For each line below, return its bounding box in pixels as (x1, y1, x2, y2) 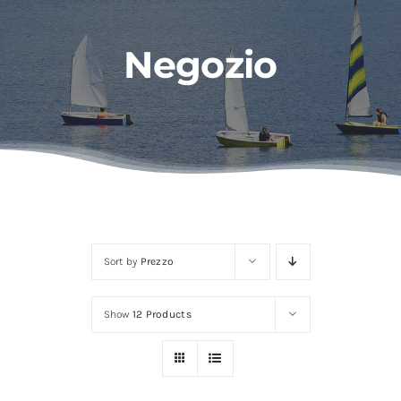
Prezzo (140, 255, 175, 269)
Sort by (103, 255, 141, 269)
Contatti (21, 30, 78, 48)
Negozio (124, 42, 277, 88)
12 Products (132, 308, 192, 321)
